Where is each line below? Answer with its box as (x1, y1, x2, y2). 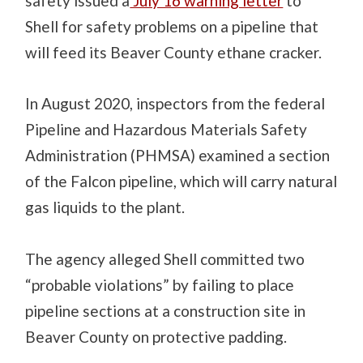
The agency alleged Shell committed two (25, 249, 305, 268)
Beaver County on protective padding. (25, 327, 288, 346)
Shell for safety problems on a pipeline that (25, 17, 319, 36)
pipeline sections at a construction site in (25, 301, 306, 320)
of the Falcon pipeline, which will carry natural (25, 172, 338, 191)
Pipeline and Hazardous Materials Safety (25, 120, 308, 139)
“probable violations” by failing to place (25, 275, 295, 294)
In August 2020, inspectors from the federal (25, 94, 326, 113)
